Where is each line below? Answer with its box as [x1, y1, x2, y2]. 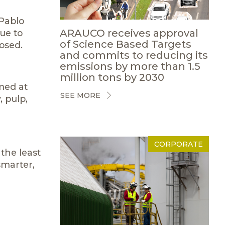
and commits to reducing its [59, 49, 208, 61]
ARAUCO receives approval [59, 27, 198, 39]
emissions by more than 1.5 [59, 60, 200, 72]
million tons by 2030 [59, 71, 164, 83]
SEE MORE [60, 91, 100, 100]
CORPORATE [154, 139, 203, 149]
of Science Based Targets [59, 38, 191, 50]
